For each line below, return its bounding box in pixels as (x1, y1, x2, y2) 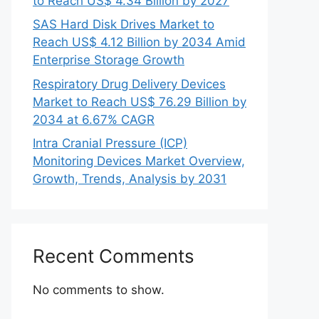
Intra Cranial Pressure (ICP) (33, 136, 187, 150)
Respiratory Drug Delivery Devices (33, 76, 226, 91)
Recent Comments (33, 245, 194, 267)
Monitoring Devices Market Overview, (33, 154, 245, 168)
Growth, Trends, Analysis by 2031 (33, 172, 226, 186)
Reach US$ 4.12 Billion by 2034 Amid (33, 35, 246, 49)
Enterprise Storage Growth (33, 53, 184, 67)
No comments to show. (33, 283, 164, 297)
